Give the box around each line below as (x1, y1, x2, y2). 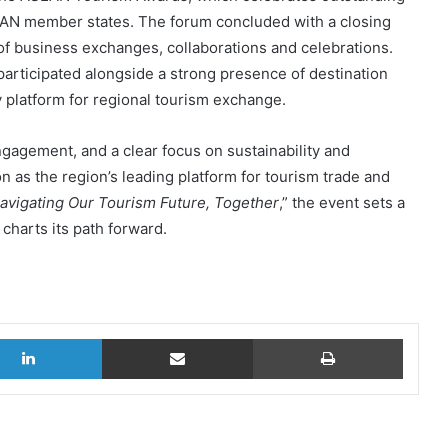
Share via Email (252, 328, 286, 346)
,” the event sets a (279, 192, 405, 212)
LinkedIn (101, 328, 157, 346)
